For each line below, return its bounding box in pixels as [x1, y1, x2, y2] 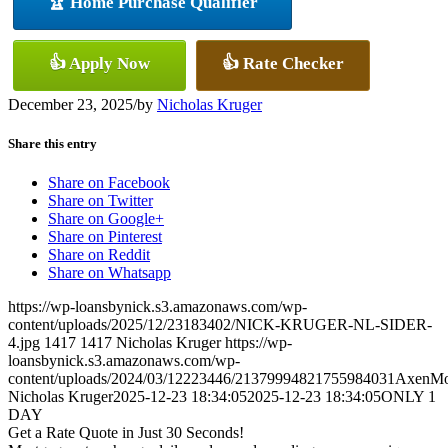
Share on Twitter [48, 192, 153, 210]
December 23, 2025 [8, 95, 133, 113]
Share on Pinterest [48, 228, 162, 246]
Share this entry [8, 135, 97, 151]
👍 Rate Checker [222, 53, 344, 73]
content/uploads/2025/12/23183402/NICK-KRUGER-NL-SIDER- [8, 316, 432, 334]
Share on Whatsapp [48, 264, 171, 282]
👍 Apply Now [49, 53, 150, 73]
